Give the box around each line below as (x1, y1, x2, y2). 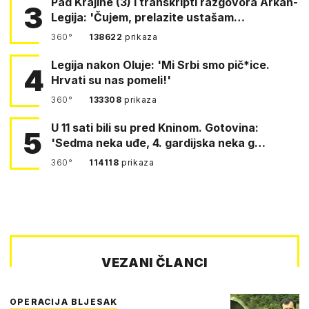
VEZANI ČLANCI (101, 255, 208, 270)
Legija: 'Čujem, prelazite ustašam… (51, 10, 245, 24)
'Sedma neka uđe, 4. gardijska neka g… (51, 135, 266, 150)
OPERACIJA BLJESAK (10, 296, 118, 307)
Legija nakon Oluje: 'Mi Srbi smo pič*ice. (51, 57, 270, 72)
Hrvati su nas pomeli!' (51, 72, 171, 87)
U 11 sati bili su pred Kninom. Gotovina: (51, 120, 130, 134)
